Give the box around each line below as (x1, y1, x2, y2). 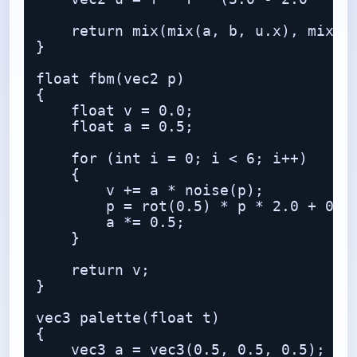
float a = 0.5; (36, 119, 194, 135)
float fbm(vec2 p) (36, 71, 185, 87)
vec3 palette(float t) (36, 310, 220, 326)
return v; (36, 262, 150, 278)
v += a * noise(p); (36, 182, 264, 198)
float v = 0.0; (36, 103, 194, 119)
